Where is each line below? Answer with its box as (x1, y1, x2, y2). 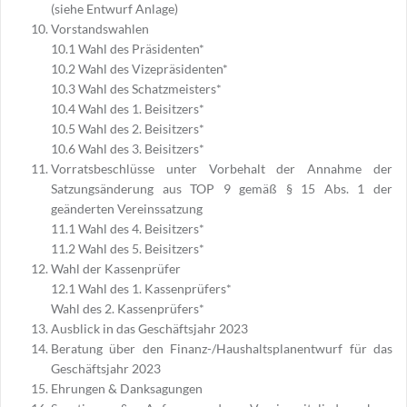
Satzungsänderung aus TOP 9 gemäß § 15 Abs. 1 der (51, 181, 392, 197)
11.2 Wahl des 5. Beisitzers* (51, 241, 204, 257)
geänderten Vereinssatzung (51, 201, 203, 217)
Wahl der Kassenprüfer (51, 261, 181, 277)
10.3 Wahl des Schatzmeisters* (51, 81, 222, 97)
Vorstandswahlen (51, 21, 149, 37)
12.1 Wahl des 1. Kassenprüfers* (51, 281, 232, 297)
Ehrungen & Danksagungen (51, 381, 203, 397)
